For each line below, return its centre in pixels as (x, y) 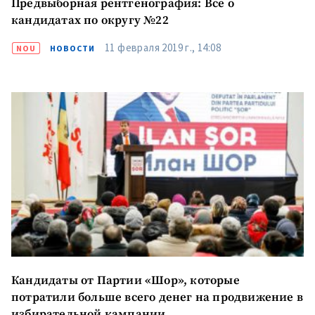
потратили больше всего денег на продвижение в (157, 297)
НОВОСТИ (72, 48)
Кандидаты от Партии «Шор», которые (126, 281)
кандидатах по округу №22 (90, 21)
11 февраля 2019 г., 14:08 (163, 47)
